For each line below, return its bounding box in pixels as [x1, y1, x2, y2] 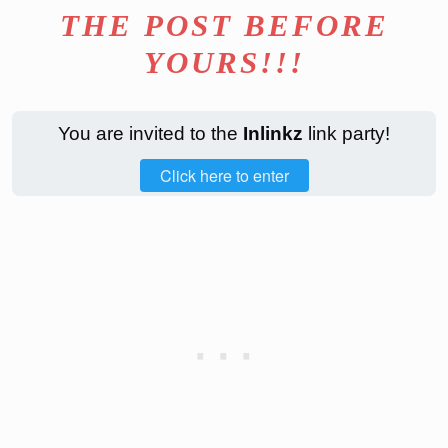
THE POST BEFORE [59, 8, 389, 43]
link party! [303, 123, 390, 144]
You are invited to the [58, 123, 243, 144]
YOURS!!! [143, 45, 305, 80]
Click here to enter [159, 164, 289, 187]
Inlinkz [243, 123, 303, 144]
